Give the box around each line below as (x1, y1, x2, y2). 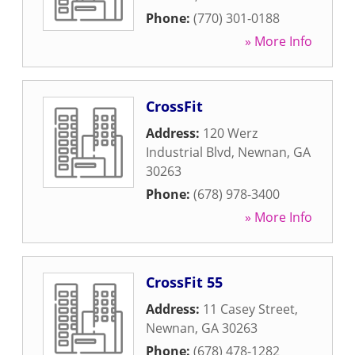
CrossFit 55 (146, 273, 223, 292)
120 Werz (203, 124, 258, 142)
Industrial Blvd (146, 143, 231, 161)
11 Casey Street (203, 300, 295, 318)
